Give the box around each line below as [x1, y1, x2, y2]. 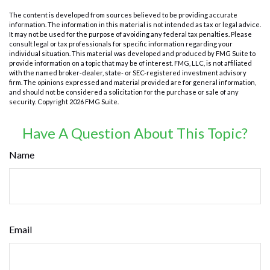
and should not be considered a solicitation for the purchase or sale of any [9, 87, 239, 96]
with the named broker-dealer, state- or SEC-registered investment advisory [9, 68, 246, 77]
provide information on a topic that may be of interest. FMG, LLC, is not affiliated [9, 58, 252, 67]
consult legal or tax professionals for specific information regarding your [9, 39, 233, 48]
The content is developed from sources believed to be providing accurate [9, 10, 237, 19]
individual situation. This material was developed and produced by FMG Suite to [9, 49, 256, 57]
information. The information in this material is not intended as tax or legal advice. [9, 20, 261, 28]
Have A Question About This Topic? [22, 124, 248, 142]
